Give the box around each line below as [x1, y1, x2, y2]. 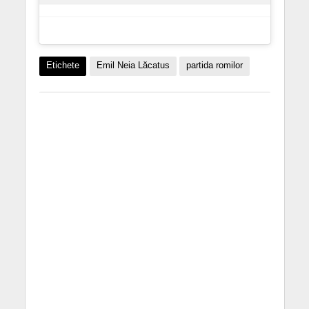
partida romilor [186, 60, 243, 70]
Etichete [46, 60, 79, 70]
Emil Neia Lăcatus [96, 60, 170, 70]
